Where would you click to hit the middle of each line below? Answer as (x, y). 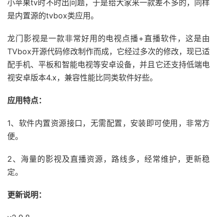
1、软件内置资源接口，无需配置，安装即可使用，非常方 (108, 123)
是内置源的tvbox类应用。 (53, 16)
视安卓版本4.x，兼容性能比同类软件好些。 (82, 78)
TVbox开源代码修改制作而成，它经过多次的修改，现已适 (108, 52)
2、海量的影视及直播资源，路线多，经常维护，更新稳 (108, 159)
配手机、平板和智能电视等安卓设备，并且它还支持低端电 (108, 65)
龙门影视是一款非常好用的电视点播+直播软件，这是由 (108, 39)
